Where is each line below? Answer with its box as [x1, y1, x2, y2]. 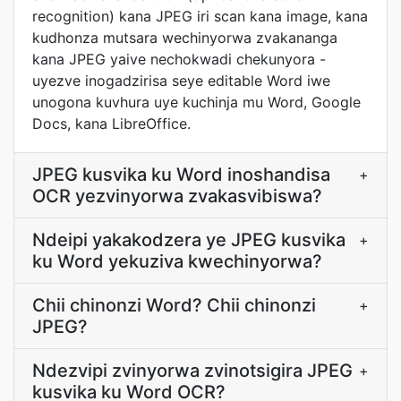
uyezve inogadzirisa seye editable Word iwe [32, 72, 330, 90]
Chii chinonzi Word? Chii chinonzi [32, 294, 316, 316]
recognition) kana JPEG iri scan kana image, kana [32, 7, 368, 25]
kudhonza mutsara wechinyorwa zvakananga [32, 29, 337, 47]
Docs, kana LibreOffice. [32, 115, 191, 132]
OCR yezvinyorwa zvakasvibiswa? [32, 185, 322, 207]
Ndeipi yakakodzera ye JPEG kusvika [32, 229, 346, 251]
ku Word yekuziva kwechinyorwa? [32, 251, 322, 272]
